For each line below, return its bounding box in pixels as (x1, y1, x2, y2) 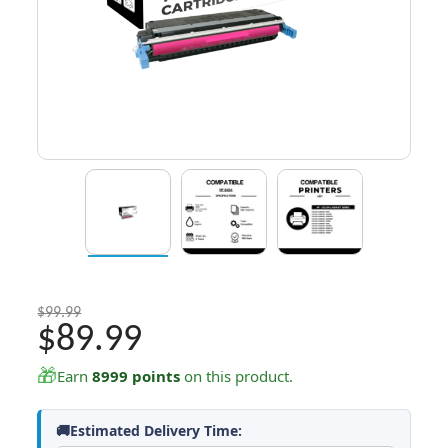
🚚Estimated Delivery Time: (56, 421, 243, 440)
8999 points (92, 366, 181, 386)
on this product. (180, 366, 294, 386)
